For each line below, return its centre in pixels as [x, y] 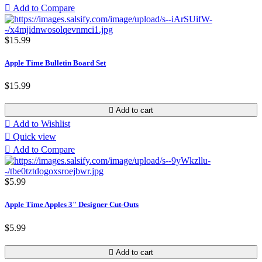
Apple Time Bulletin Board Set [55, 63]
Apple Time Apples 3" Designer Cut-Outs [72, 205]
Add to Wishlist [42, 124]
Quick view [35, 137]
